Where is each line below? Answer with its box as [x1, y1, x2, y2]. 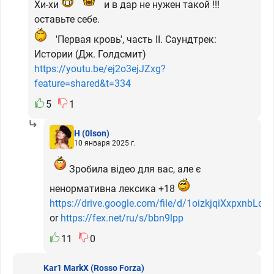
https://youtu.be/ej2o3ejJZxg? [34, 63, 166, 75]
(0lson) [82, 128, 109, 138]
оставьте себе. [34, 13, 100, 25]
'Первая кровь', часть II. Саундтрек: [53, 34, 217, 45]
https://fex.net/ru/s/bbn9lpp [61, 212, 183, 224]
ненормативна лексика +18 [50, 183, 177, 194]
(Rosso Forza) [91, 262, 144, 273]
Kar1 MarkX [43, 262, 89, 273]
